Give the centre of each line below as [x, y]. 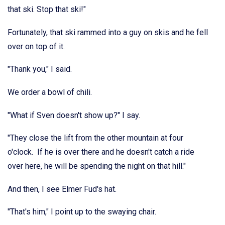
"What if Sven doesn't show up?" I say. [74, 115]
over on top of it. [36, 46]
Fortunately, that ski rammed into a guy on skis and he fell [108, 32]
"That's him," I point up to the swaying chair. [82, 212]
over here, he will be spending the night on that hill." [97, 166]
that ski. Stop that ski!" [47, 10]
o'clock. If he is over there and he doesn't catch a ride [101, 152]
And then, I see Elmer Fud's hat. [62, 189]
